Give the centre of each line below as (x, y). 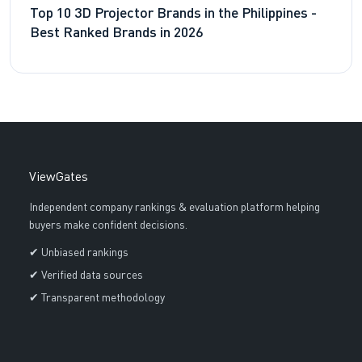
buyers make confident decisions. (108, 226)
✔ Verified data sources (86, 276)
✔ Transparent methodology (97, 299)
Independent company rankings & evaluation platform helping (174, 208)
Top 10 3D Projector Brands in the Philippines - (173, 14)
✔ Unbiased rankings (78, 253)
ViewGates (58, 178)
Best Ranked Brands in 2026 (116, 33)
